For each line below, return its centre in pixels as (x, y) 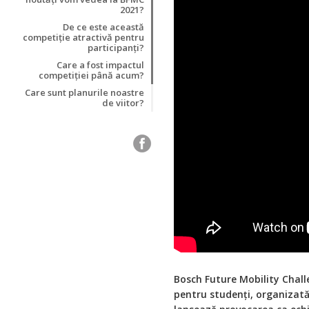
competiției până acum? (91, 75)
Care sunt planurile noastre (84, 92)
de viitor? (123, 102)
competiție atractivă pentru (83, 37)
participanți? (116, 47)
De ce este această (103, 27)
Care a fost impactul (100, 64)
